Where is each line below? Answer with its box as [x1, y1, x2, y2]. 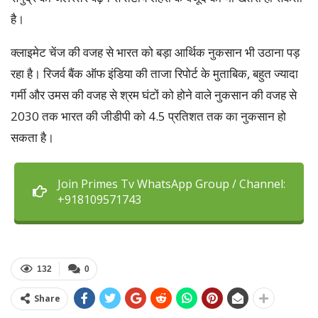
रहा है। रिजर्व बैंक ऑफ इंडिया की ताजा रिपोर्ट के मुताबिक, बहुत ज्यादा [11, 65, 298, 82]
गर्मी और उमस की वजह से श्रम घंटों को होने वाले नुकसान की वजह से [11, 86, 297, 103]
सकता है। [11, 128, 54, 146]
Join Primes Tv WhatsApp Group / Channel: [57, 175, 285, 192]
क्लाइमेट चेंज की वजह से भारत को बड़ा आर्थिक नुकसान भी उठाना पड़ [11, 43, 300, 60]
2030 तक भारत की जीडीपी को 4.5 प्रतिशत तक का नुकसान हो [11, 107, 286, 124]
